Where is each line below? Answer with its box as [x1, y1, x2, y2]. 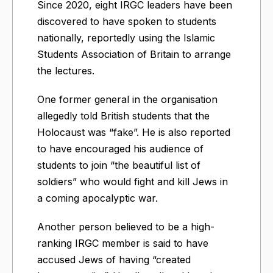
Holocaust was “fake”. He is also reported [37, 126, 230, 138]
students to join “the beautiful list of [37, 158, 200, 171]
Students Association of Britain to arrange [37, 48, 231, 60]
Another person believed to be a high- [37, 220, 214, 233]
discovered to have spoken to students [37, 15, 216, 27]
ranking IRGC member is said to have [37, 236, 208, 249]
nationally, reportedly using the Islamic [37, 31, 215, 44]
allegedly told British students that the [37, 109, 210, 122]
